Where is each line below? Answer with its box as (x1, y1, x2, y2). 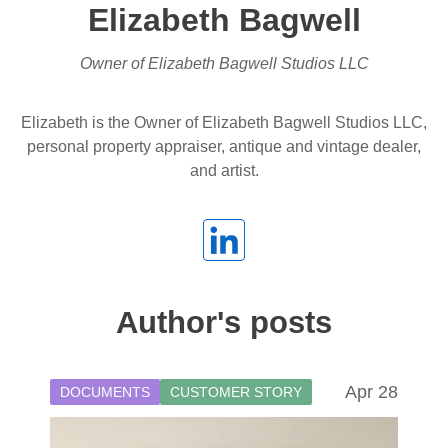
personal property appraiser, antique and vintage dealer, (27, 137, 421, 155)
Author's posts (116, 304, 332, 340)
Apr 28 (345, 381, 398, 402)
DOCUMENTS (60, 383, 150, 400)
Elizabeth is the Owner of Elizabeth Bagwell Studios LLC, (21, 113, 427, 131)
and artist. (189, 161, 259, 179)
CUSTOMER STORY (170, 383, 302, 400)
